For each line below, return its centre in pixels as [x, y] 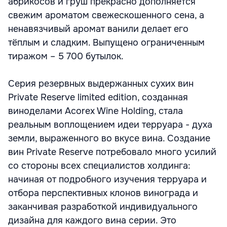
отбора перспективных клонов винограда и [103, 193]
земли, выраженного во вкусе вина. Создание [109, 138]
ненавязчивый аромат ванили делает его [98, 29]
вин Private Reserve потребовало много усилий [112, 152]
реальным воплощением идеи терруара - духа [110, 125]
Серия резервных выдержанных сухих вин [101, 84]
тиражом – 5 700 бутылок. [66, 56]
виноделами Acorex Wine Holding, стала [96, 111]
